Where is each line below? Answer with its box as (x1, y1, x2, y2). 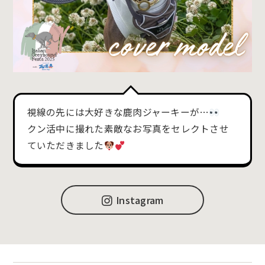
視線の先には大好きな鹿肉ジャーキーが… (27, 105, 209, 119)
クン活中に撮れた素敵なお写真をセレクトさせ (27, 122, 229, 136)
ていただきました (27, 138, 104, 153)
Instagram (116, 192, 164, 207)
